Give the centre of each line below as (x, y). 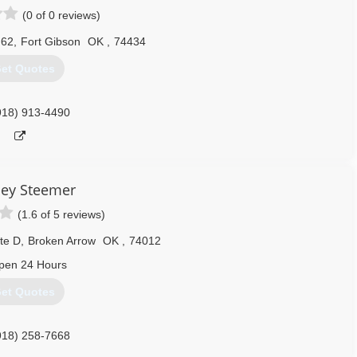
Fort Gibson (50, 41)
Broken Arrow (62, 241)
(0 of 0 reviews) (61, 15)
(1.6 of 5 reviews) (61, 214)
